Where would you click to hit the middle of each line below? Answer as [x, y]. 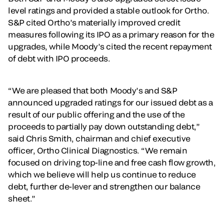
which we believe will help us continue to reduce [102, 174]
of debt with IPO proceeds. [59, 58]
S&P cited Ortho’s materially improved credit [94, 22]
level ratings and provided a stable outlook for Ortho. [109, 10]
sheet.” [23, 198]
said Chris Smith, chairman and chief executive [99, 138]
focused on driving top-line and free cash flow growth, [112, 162]
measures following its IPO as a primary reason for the [111, 34]
